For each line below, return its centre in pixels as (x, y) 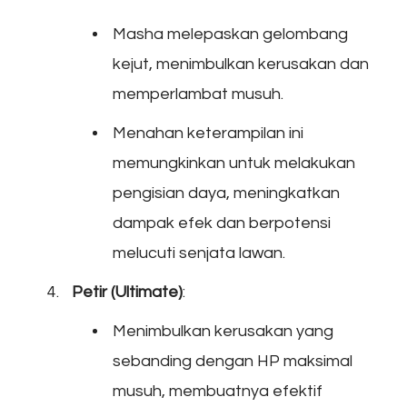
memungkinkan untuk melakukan (234, 163)
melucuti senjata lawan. (199, 253)
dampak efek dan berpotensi (222, 223)
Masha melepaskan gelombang (230, 34)
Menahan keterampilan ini (208, 133)
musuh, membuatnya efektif (218, 391)
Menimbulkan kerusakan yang (223, 331)
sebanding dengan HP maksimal (233, 361)
